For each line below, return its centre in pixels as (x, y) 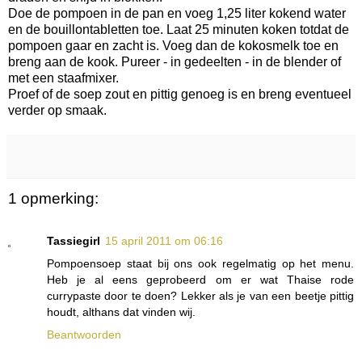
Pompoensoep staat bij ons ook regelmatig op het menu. (200, 263)
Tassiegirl (74, 240)
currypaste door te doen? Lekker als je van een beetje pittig (200, 295)
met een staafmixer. (65, 78)
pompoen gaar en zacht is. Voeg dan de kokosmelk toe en (173, 46)
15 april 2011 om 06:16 (164, 240)
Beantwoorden (84, 334)
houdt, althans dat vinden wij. (121, 311)
